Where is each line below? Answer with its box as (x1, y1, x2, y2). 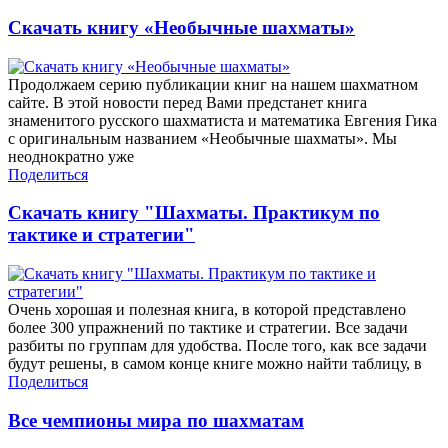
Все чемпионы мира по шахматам (8, 409, 304, 431)
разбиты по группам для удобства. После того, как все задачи (8, 337, 427, 355)
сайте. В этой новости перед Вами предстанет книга (8, 93, 367, 111)
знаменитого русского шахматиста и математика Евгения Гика (8, 111, 437, 129)
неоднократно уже (8, 147, 134, 165)
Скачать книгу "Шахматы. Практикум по (8, 202, 380, 224)
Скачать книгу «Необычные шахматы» (8, 16, 355, 38)
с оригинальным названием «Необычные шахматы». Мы (8, 129, 397, 147)
